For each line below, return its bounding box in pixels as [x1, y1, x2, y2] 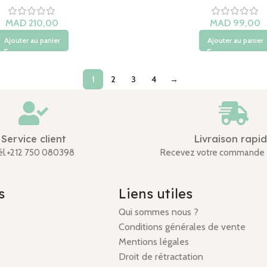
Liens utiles [119, 185, 197, 202]
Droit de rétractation [119, 251, 204, 262]
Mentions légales [119, 236, 190, 247]
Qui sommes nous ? [119, 206, 199, 218]
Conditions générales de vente [119, 221, 246, 232]
